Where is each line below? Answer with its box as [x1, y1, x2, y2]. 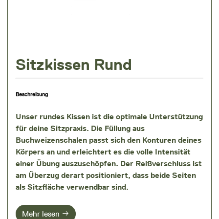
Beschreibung [16, 91, 48, 98]
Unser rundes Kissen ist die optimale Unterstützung [16, 112, 203, 122]
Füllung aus [105, 124, 145, 133]
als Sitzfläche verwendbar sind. [16, 182, 129, 192]
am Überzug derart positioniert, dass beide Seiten [16, 171, 196, 180]
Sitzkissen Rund [16, 55, 132, 74]
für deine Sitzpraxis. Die [16, 124, 105, 133]
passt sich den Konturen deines [87, 135, 201, 145]
